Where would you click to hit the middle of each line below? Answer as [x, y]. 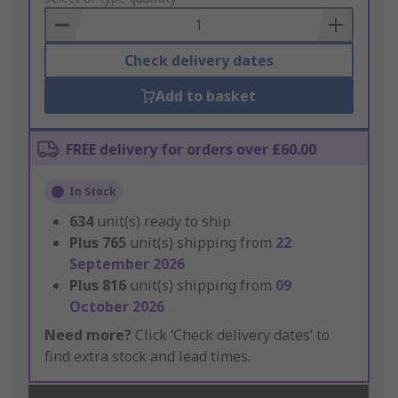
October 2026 [117, 307]
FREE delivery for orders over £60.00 [191, 150]
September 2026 [127, 264]
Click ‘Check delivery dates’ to [231, 335]
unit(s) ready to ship [164, 222]
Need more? [88, 335]
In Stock [93, 192]
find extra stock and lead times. [147, 357]
